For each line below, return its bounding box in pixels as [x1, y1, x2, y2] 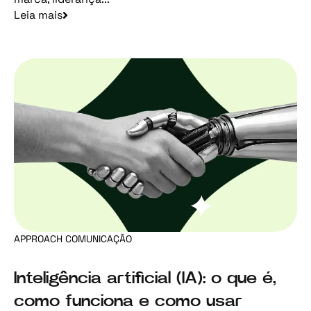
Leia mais [14, 8, 62, 23]
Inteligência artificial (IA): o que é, [14, 270, 276, 287]
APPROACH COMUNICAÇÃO [14, 233, 132, 246]
